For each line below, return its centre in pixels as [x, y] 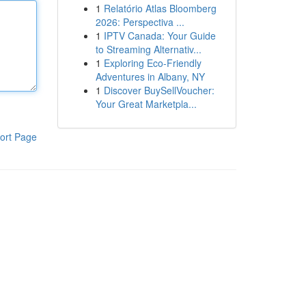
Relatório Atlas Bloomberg [160, 8]
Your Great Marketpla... [146, 104]
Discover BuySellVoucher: [159, 90]
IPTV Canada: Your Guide [159, 36]
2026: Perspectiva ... [140, 22]
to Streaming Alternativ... [148, 49]
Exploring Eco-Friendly [152, 63]
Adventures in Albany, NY [150, 76]
